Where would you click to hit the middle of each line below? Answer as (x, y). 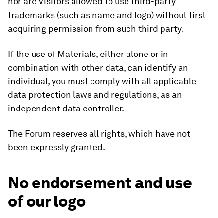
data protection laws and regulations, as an (95, 95)
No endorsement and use (100, 183)
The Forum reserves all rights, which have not (99, 134)
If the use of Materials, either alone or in (88, 54)
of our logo (47, 201)
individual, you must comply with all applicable (102, 81)
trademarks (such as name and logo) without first (107, 15)
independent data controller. (66, 108)
